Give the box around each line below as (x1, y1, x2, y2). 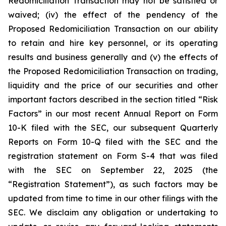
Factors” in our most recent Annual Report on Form (8, 108, 218, 119)
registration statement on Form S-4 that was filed (8, 151, 218, 161)
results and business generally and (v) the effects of (8, 52, 218, 62)
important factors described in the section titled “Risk (8, 94, 218, 104)
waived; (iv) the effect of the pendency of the (8, 10, 218, 20)
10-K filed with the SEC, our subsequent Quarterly (8, 123, 218, 133)
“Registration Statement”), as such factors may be (8, 179, 218, 189)
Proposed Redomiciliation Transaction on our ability (8, 24, 218, 34)
